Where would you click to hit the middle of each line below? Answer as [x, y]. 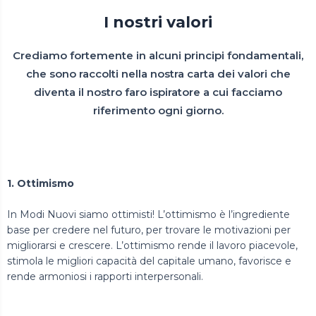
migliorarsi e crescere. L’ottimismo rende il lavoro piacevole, [152, 246]
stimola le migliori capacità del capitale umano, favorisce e [149, 261]
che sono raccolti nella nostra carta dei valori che [158, 73]
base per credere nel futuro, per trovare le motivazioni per [149, 230]
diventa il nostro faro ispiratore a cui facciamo [158, 92]
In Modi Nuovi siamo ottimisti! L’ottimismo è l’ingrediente [148, 215]
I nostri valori [158, 22]
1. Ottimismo [41, 183]
